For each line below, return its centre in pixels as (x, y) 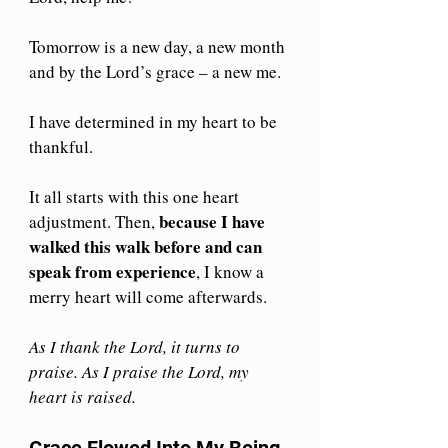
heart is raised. (82, 396)
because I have (214, 221)
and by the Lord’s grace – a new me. (155, 71)
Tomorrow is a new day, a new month (159, 46)
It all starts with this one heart (136, 196)
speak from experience (112, 271)
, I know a (232, 271)
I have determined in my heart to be (155, 121)
